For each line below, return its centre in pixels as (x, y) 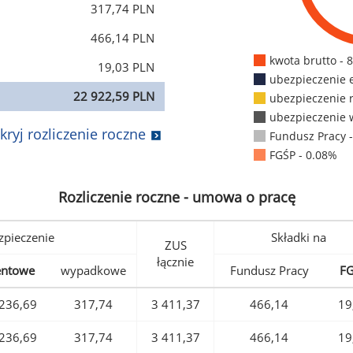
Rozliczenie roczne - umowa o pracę (176, 197)
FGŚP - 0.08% (303, 155)
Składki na (299, 238)
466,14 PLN (123, 38)
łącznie (175, 262)
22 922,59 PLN (114, 97)
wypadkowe (93, 271)
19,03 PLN (126, 67)
